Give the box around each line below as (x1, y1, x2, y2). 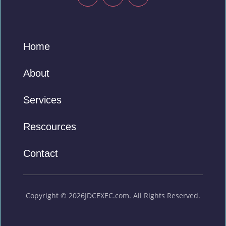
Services (23, 94, 62, 106)
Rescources (23, 121, 76, 133)
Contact (23, 148, 58, 159)
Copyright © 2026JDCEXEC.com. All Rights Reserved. (25, 191, 200, 201)
